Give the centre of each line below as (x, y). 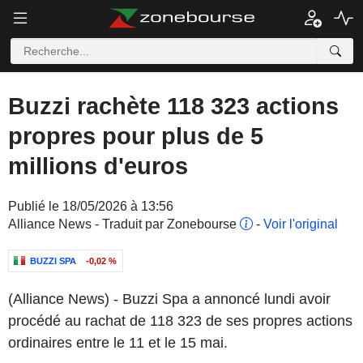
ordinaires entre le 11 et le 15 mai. (118, 343)
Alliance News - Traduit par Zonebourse (124, 224)
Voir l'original (301, 224)
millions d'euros (98, 166)
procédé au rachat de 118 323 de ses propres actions (180, 321)
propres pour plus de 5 (136, 136)
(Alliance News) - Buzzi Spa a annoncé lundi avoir (169, 299)
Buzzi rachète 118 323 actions (173, 106)
